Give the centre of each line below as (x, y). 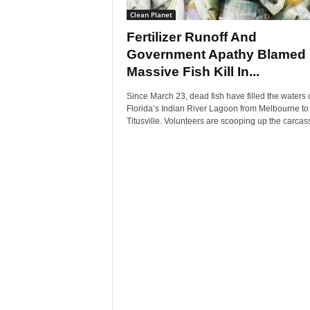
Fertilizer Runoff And (191, 37)
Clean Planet (151, 15)
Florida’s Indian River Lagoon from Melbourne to (217, 109)
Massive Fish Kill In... (193, 72)
